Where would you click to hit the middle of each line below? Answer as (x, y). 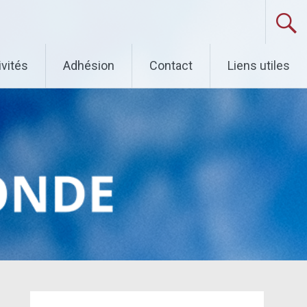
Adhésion (89, 65)
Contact (171, 65)
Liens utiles (259, 65)
